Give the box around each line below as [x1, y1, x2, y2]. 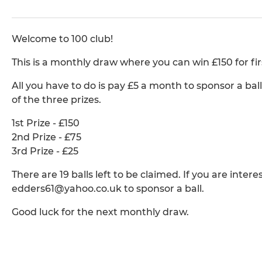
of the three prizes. [12, 94, 101, 106]
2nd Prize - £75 [12, 132, 81, 143]
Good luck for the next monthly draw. [12, 206, 189, 218]
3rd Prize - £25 [12, 146, 78, 157]
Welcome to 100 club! [12, 33, 113, 45]
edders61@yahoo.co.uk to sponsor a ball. [12, 183, 204, 195]
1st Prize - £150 [12, 118, 80, 129]
